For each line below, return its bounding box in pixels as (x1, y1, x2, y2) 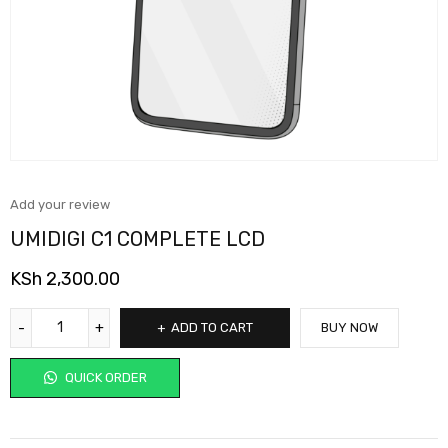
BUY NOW (321, 319, 378, 335)
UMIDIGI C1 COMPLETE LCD (10, 226, 265, 251)
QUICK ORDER (61, 369, 147, 385)
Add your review (10, 196, 110, 212)
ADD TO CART (171, 319, 253, 335)
